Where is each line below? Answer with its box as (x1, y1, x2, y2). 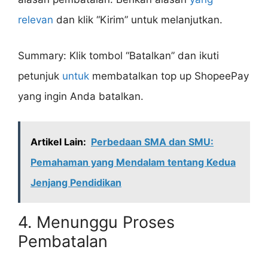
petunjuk (18, 69, 62, 82)
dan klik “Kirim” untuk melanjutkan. (53, 14, 223, 26)
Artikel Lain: (31, 136, 86, 148)
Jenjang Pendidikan (31, 176, 121, 189)
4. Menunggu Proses (18, 212, 175, 233)
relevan (18, 14, 53, 26)
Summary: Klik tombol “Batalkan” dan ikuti (18, 49, 219, 62)
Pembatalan (18, 232, 108, 252)
